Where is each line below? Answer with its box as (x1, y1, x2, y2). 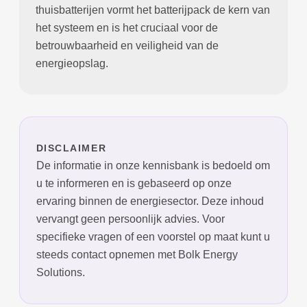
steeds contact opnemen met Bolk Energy (36, 248, 238, 260)
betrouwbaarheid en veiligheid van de (35, 39, 219, 51)
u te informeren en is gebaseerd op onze (36, 177, 232, 189)
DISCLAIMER (36, 142, 107, 153)
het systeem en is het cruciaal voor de (35, 21, 218, 34)
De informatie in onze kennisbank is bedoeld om (36, 159, 270, 171)
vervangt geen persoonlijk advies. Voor (36, 212, 225, 225)
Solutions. (36, 266, 85, 278)
